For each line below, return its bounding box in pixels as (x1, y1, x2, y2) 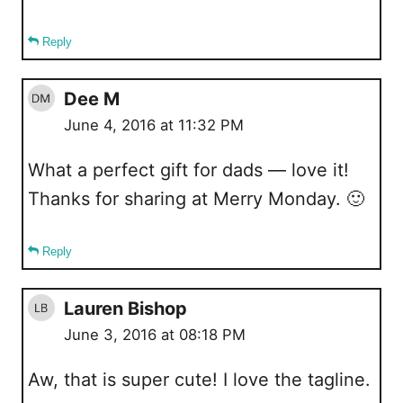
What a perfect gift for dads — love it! (28, 158, 349, 181)
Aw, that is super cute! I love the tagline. (28, 368, 371, 390)
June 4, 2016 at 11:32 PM (64, 115, 244, 134)
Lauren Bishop (64, 297, 187, 319)
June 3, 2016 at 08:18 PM (64, 325, 246, 344)
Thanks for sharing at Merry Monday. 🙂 (28, 187, 364, 210)
